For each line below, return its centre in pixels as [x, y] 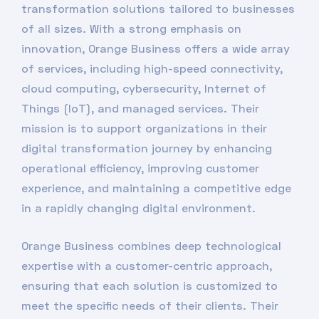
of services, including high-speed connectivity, [152, 68]
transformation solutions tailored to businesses [158, 8]
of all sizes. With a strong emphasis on [131, 28]
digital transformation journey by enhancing [147, 148]
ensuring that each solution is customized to [150, 285]
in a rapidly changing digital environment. [138, 208]
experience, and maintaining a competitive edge [156, 188]
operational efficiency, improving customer [140, 168]
